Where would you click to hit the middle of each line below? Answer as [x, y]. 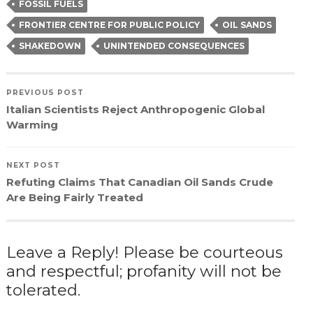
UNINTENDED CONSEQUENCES [174, 45]
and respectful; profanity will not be [144, 271]
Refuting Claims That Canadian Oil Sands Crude [139, 182]
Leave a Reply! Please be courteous [144, 252]
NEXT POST [33, 165]
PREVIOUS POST [45, 92]
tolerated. [43, 290]
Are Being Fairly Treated [74, 197]
